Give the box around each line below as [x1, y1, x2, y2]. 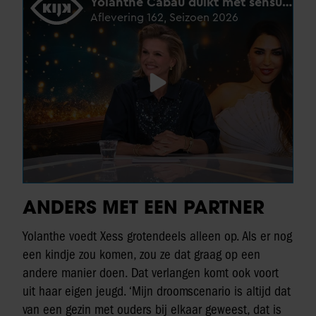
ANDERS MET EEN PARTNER [23, 194, 265, 219]
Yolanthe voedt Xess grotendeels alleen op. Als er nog [23, 228, 292, 244]
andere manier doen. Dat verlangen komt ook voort [23, 265, 279, 281]
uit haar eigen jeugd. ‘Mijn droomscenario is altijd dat [23, 283, 291, 299]
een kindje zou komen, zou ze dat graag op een [23, 246, 260, 262]
